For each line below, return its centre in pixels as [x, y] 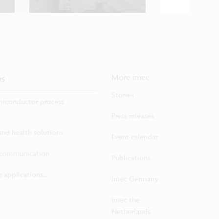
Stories [123, 95]
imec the [126, 200]
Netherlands [131, 212]
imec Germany [135, 179]
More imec [131, 77]
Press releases [133, 116]
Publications [131, 158]
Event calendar [135, 137]
